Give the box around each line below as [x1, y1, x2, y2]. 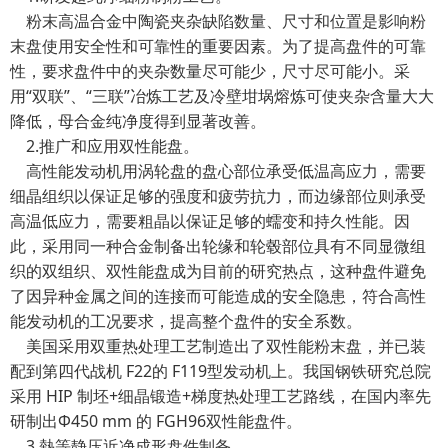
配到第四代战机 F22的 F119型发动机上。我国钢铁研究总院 [10, 360, 431, 382]
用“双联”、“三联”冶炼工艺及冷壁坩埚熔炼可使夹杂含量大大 [10, 85, 434, 107]
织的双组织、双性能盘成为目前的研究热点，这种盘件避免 [10, 260, 426, 282]
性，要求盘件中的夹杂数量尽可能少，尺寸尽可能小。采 [10, 60, 410, 82]
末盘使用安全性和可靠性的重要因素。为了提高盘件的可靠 [10, 35, 426, 57]
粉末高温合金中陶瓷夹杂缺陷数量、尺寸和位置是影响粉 [10, 10, 426, 32]
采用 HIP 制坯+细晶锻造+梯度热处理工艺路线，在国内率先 [10, 385, 431, 407]
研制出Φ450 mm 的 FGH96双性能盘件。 [10, 410, 302, 432]
